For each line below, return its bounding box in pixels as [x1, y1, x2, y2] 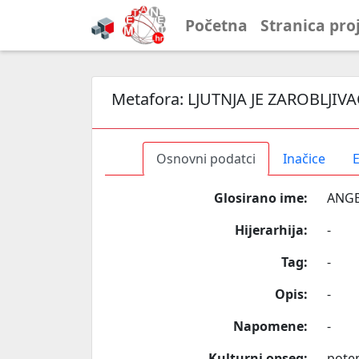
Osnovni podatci [155, 150, 256, 167]
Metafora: [111, 88, 188, 110]
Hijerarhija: [234, 221, 308, 239]
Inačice [282, 150, 325, 167]
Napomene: [232, 317, 308, 335]
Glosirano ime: [213, 189, 308, 207]
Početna [185, 14, 248, 36]
